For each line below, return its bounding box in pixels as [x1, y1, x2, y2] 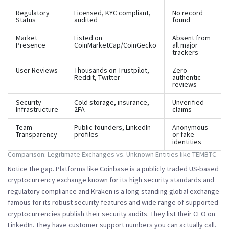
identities [172, 136, 201, 146]
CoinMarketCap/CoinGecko [74, 40, 156, 50]
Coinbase [100, 164, 128, 173]
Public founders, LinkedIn [74, 122, 151, 132]
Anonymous [172, 122, 208, 132]
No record [172, 8, 203, 17]
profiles [74, 129, 98, 139]
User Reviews [16, 65, 58, 75]
